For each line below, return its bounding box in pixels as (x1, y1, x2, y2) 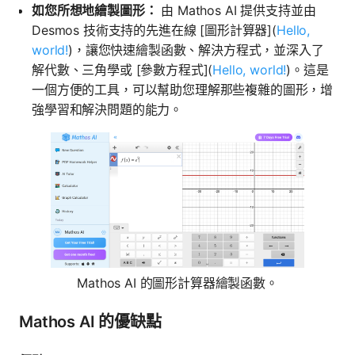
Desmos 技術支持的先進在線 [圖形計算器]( (32, 22, 277, 39)
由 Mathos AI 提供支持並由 (157, 2, 316, 19)
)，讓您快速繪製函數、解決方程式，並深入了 (68, 42, 324, 59)
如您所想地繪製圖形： (32, 2, 158, 19)
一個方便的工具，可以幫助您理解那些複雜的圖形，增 (32, 82, 334, 98)
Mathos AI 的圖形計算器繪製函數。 (77, 274, 278, 291)
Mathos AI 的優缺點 (19, 311, 162, 331)
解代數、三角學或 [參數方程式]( (32, 62, 213, 78)
